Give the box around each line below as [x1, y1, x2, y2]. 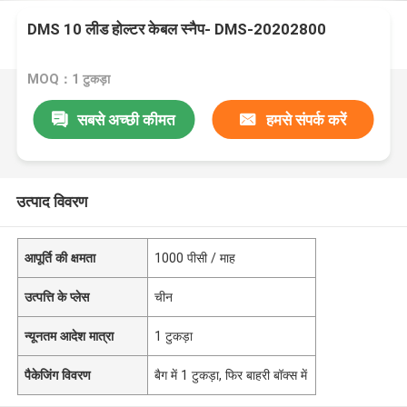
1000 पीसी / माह [154, 250, 236, 265]
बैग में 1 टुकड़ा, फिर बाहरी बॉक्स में [154, 367, 308, 382]
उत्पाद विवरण [15, 192, 87, 211]
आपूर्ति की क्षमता [25, 250, 96, 265]
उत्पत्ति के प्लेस [25, 289, 90, 304]
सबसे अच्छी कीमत [77, 110, 176, 129]
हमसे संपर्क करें [265, 110, 346, 129]
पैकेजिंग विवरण [25, 367, 92, 382]
